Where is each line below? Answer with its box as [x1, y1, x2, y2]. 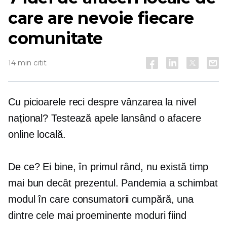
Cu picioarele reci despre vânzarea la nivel [8, 96, 196, 107]
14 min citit [8, 58, 47, 67]
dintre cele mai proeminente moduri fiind [8, 210, 186, 221]
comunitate [8, 28, 103, 48]
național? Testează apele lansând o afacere [8, 112, 201, 124]
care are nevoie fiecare [8, 8, 194, 28]
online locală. [8, 129, 66, 140]
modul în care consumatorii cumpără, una [8, 194, 194, 205]
